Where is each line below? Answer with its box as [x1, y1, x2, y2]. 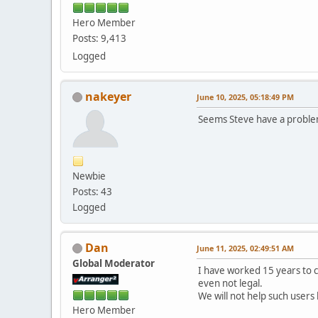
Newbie [72, 169, 106, 182]
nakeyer [85, 88, 131, 104]
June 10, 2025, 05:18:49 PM [197, 91, 294, 102]
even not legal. [198, 276, 263, 290]
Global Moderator [72, 256, 155, 270]
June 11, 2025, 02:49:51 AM [197, 242, 294, 253]
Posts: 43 [72, 185, 112, 198]
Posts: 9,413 [72, 31, 126, 45]
